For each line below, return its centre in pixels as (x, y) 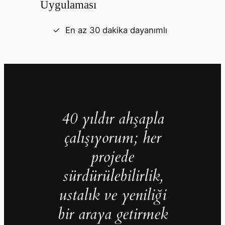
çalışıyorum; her (113, 137)
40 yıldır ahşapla (113, 118)
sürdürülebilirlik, (113, 176)
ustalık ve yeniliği (113, 195)
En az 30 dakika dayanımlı (116, 30)
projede (113, 156)
